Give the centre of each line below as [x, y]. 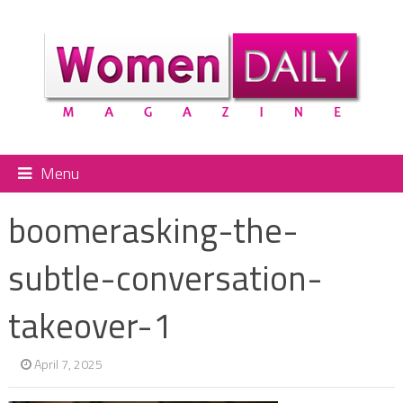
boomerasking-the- [153, 230]
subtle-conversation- [165, 278]
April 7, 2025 [68, 363]
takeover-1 [90, 325]
